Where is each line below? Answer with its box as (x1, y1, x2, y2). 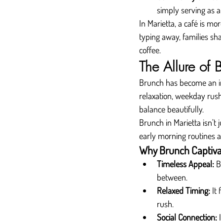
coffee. (139, 44, 161, 55)
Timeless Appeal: (157, 158, 214, 169)
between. (157, 172, 187, 183)
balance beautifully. (139, 104, 204, 114)
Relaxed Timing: (157, 185, 210, 196)
